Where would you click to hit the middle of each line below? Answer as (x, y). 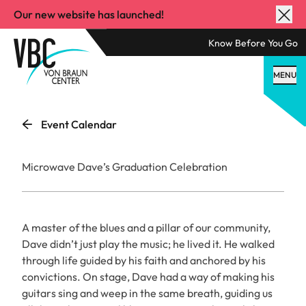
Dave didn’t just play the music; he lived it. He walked (148, 244)
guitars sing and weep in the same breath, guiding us (147, 293)
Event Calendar (79, 124)
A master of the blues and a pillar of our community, (146, 227)
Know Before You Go (253, 43)
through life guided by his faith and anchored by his (144, 260)
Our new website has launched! (89, 15)
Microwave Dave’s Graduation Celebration (125, 167)
